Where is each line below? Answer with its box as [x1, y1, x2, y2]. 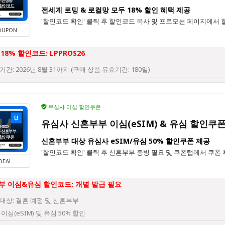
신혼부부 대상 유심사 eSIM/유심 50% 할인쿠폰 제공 [41, 136, 210, 146]
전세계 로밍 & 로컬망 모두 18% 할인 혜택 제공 [41, 5, 190, 15]
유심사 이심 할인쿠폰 [47, 103, 101, 110]
